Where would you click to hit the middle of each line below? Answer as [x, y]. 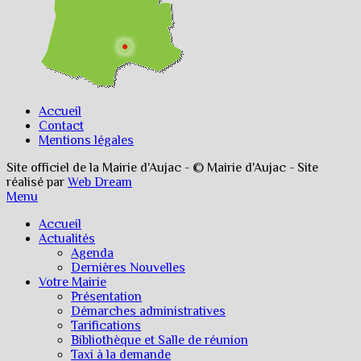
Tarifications [106, 325]
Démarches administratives [148, 311]
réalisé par [37, 182]
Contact [61, 125]
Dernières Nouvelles [128, 267]
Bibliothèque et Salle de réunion [160, 340]
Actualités [67, 238]
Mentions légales [86, 140]
